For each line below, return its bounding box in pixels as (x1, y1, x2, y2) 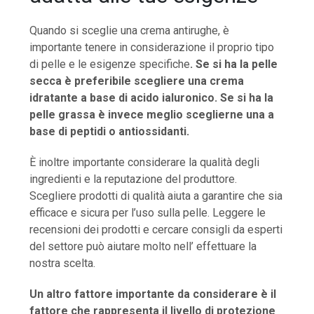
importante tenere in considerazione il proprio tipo (29, 40, 275, 54)
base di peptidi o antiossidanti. (29, 124, 190, 138)
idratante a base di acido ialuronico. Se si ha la (29, 90, 274, 104)
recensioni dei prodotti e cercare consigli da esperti (29, 222, 283, 236)
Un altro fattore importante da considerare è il (29, 287, 277, 301)
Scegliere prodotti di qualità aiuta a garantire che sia (29, 189, 283, 203)
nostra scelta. (29, 256, 96, 270)
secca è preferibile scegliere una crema (29, 74, 245, 88)
